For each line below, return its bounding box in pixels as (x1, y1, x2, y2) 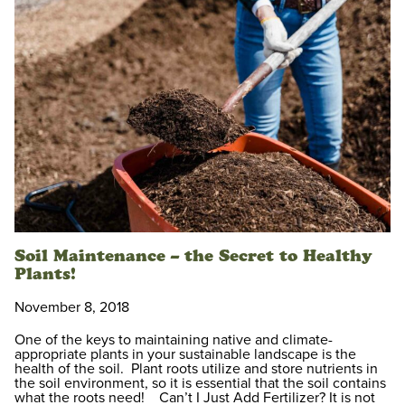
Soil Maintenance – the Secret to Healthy (14, 246, 372, 267)
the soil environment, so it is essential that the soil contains (14, 374, 386, 393)
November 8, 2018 (14, 298, 129, 317)
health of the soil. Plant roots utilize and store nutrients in (14, 360, 378, 379)
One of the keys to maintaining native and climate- (14, 331, 333, 350)
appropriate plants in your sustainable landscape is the (14, 345, 356, 364)
